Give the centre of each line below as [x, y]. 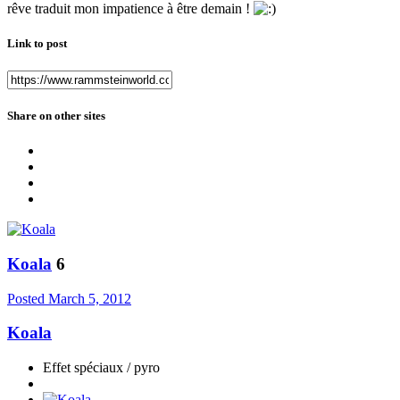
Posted [28, 298]
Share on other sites [56, 116]
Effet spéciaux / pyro [101, 368]
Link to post [37, 43]
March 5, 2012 [90, 298]
